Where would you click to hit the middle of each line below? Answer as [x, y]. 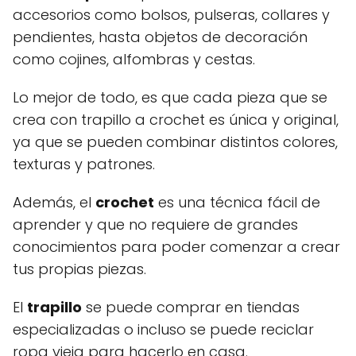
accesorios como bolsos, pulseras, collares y [171, 14]
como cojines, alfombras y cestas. [134, 59]
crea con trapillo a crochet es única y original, [176, 119]
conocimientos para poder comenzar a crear [176, 246]
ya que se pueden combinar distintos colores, [175, 141]
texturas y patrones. [84, 164]
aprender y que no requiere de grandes [155, 224]
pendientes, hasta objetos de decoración [160, 37]
